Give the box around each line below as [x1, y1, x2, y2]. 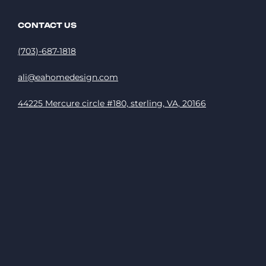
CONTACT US [18, 20, 77, 30]
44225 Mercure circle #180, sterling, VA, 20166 [18, 97, 206, 109]
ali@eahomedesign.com [18, 71, 118, 83]
